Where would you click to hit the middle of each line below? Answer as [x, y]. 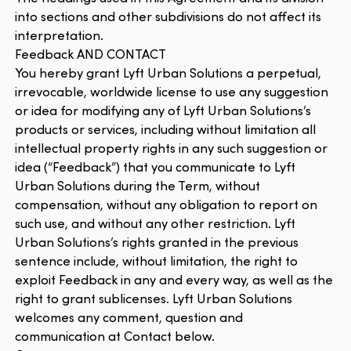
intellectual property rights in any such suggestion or [172, 148]
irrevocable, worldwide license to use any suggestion [172, 92]
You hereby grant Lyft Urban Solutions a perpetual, [168, 73]
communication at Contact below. [115, 336]
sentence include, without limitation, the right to [157, 261]
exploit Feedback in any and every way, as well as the [174, 280]
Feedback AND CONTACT [91, 54]
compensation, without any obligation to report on [166, 204]
